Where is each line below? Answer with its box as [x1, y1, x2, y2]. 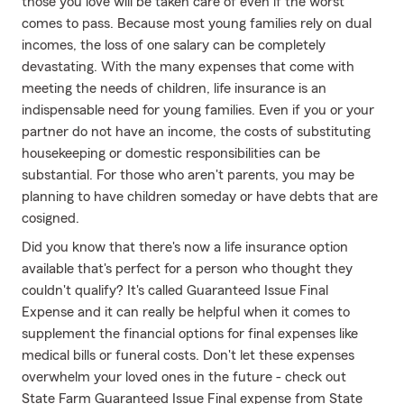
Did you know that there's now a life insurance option [22, 240, 348, 254]
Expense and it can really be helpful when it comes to [22, 305, 350, 319]
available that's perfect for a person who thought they [22, 262, 353, 276]
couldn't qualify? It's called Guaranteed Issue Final [22, 283, 328, 298]
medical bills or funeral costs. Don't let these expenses [22, 348, 354, 363]
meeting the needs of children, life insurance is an [22, 81, 326, 96]
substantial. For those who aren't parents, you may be [22, 168, 354, 182]
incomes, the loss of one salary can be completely [22, 38, 326, 52]
